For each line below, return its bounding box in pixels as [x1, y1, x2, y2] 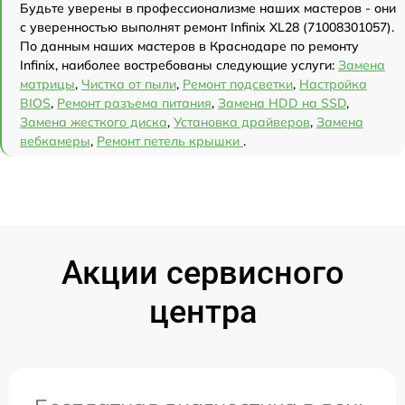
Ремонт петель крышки [97, 132, 243, 149]
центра [148, 292, 257, 331]
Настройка [299, 75, 367, 92]
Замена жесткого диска [20, 113, 167, 130]
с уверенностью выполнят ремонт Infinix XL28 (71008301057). [20, 18, 394, 35]
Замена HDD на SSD [218, 94, 346, 111]
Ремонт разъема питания [57, 94, 212, 111]
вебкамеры [20, 132, 90, 149]
